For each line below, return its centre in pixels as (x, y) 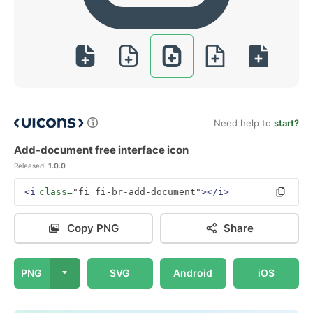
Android (193, 273)
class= (56, 192)
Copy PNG (93, 228)
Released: (30, 166)
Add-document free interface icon (101, 150)
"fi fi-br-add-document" (137, 192)
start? (286, 123)
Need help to (244, 123)
